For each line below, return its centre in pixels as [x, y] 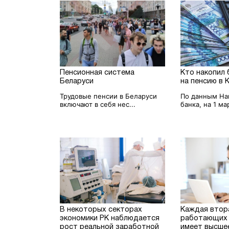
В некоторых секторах [101, 210]
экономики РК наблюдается [110, 218]
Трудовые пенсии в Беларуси [109, 96]
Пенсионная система [97, 73]
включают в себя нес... [98, 104]
